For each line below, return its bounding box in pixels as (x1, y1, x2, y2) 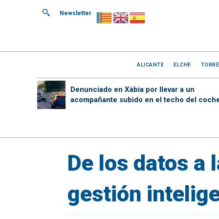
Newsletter (60, 10, 91, 17)
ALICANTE (137, 61, 164, 68)
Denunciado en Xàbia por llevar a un (70, 85, 195, 94)
